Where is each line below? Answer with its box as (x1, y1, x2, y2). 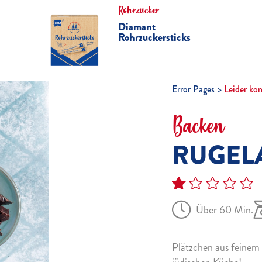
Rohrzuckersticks (118, 30, 191, 45)
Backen (172, 111, 225, 140)
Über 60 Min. (196, 202, 254, 218)
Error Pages (172, 82, 215, 96)
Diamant (118, 19, 156, 35)
